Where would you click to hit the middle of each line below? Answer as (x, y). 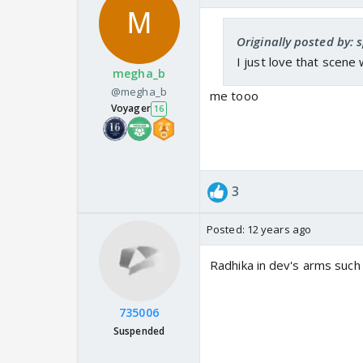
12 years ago (279, 230)
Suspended (139, 331)
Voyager (131, 109)
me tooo (234, 96)
